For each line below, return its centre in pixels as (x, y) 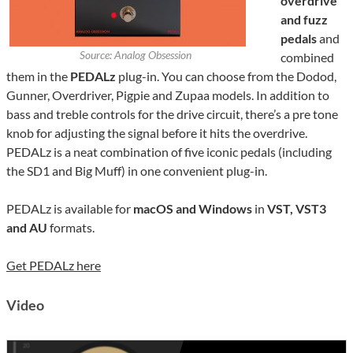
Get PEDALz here (54, 266)
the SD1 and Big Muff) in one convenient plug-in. (137, 171)
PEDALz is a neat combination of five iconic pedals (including (169, 152)
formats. (71, 228)
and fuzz (304, 20)
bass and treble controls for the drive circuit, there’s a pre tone (172, 114)
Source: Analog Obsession (136, 55)
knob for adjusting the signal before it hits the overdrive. (157, 133)
